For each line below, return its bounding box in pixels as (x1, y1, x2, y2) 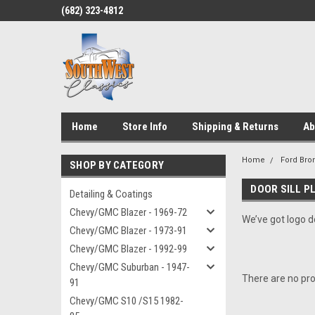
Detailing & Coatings (70, 188, 153, 200)
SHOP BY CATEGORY (70, 159, 164, 172)
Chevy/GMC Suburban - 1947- (70, 261, 190, 274)
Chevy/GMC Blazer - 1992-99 (70, 243, 187, 255)
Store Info (122, 120, 167, 133)
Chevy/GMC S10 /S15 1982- (70, 295, 184, 307)
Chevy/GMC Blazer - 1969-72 (70, 206, 187, 219)
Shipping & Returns (192, 120, 278, 133)
